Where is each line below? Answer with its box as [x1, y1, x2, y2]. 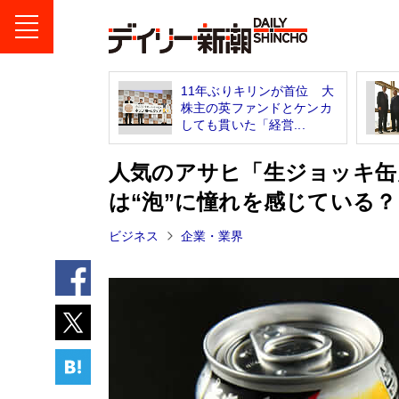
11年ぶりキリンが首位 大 [181, 83, 334, 98]
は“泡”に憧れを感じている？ [109, 190, 397, 215]
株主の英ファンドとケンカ [181, 100, 332, 115]
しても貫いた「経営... [181, 117, 305, 132]
